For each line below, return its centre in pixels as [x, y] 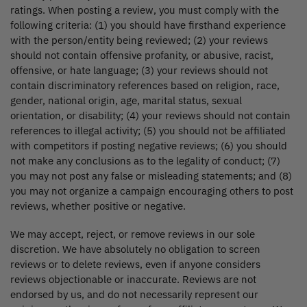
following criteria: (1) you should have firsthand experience [148, 25]
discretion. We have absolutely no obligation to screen [135, 249]
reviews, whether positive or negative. [98, 206]
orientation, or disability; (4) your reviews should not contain [150, 115]
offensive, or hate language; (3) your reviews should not [139, 70]
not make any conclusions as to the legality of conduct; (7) [145, 160]
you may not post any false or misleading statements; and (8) [151, 175]
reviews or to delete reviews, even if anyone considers [135, 264]
